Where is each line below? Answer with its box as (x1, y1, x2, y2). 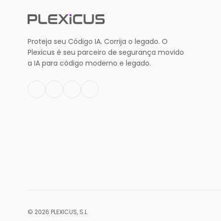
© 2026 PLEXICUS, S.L (28, 207, 87, 216)
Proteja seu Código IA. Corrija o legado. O (28, 36, 168, 46)
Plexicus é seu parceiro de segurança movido (28, 47, 184, 57)
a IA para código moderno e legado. (28, 58, 151, 68)
